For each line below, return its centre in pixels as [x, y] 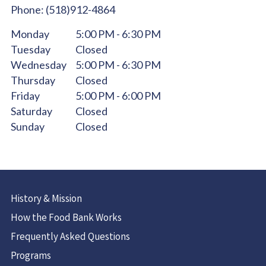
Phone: [28, 9]
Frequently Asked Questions [70, 238]
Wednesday [39, 65]
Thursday [33, 80]
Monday [30, 34]
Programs [31, 257]
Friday [25, 96]
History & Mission [46, 200]
